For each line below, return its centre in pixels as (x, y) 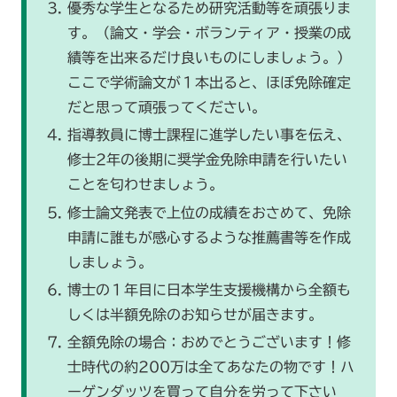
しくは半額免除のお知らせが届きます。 (195, 314)
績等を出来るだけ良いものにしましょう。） (209, 58)
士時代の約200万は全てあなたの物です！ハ (210, 366)
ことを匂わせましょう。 (145, 185)
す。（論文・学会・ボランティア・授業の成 (209, 33)
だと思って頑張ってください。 (166, 108)
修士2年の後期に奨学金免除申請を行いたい (207, 160)
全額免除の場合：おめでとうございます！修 (209, 342)
